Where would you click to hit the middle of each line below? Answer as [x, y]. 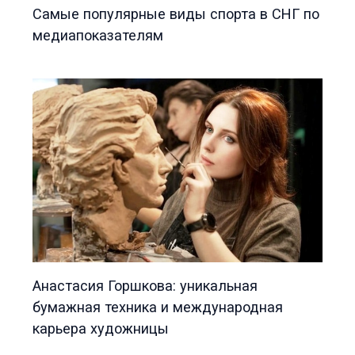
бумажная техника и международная [158, 307]
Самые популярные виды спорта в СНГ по [176, 14]
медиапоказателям [98, 36]
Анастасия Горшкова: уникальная [145, 286]
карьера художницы [101, 329]
